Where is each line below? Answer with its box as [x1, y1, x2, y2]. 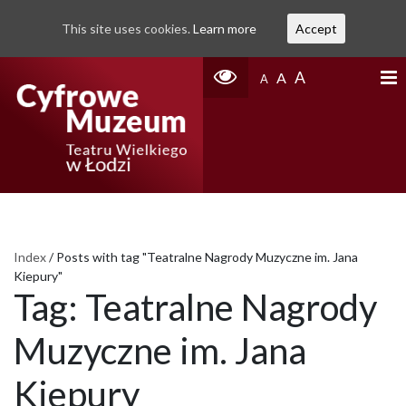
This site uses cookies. [61, 21, 193, 36]
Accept [295, 21, 337, 36]
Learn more [192, 21, 256, 36]
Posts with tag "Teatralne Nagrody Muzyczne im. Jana [56, 249, 358, 265]
